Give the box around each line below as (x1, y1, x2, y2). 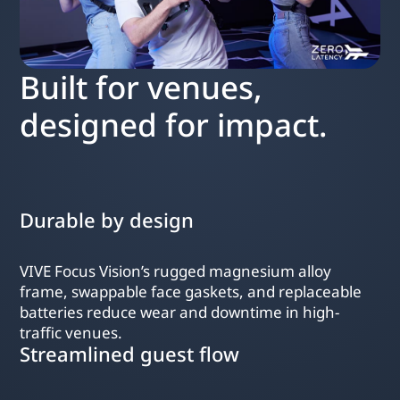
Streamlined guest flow (20, 340, 240, 368)
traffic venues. (20, 322, 123, 344)
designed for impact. (20, 104, 329, 146)
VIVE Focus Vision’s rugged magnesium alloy (20, 261, 332, 282)
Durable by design (20, 205, 195, 233)
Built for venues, (20, 66, 263, 109)
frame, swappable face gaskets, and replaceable (20, 281, 362, 303)
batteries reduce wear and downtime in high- (20, 302, 340, 323)
